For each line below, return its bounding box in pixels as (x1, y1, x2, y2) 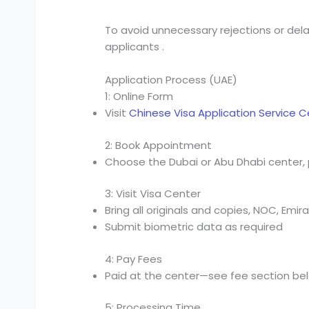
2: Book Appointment (105, 137, 212, 152)
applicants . (105, 39, 165, 54)
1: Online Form (105, 89, 174, 104)
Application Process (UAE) (105, 72, 238, 88)
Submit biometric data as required (105, 219, 283, 235)
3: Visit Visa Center (105, 186, 201, 201)
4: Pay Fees (105, 251, 163, 266)
